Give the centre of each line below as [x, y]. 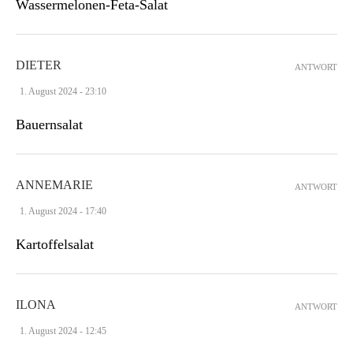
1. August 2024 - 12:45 [63, 331]
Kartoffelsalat [55, 244]
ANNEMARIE [54, 184]
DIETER [39, 65]
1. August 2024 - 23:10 [63, 91]
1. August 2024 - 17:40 [63, 211]
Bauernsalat [49, 124]
